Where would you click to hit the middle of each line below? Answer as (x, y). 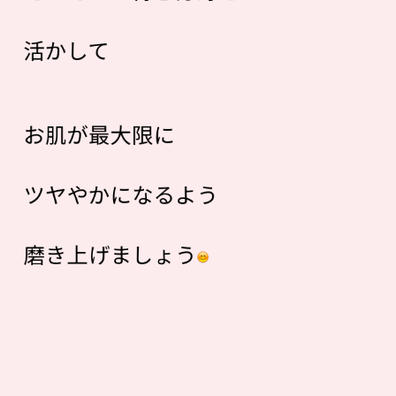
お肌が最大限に (99, 134)
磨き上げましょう (110, 254)
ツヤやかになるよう (121, 194)
